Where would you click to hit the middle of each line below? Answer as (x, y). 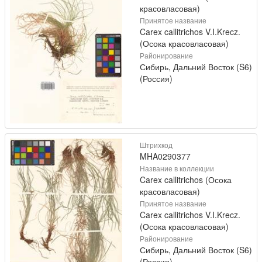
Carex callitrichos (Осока (186, 179)
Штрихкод (156, 144)
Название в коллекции (177, 168)
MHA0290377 (165, 156)
